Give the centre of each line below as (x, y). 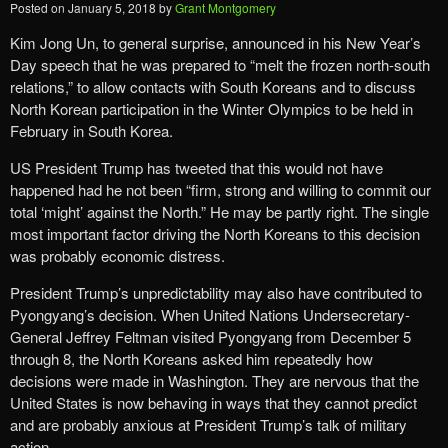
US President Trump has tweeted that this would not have (196, 168)
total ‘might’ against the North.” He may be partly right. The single (219, 212)
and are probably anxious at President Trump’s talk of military (208, 425)
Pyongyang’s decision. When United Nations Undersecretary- (210, 315)
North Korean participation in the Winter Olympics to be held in (211, 109)
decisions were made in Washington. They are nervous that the (214, 381)
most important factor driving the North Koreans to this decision (215, 234)
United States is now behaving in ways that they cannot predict (213, 403)
